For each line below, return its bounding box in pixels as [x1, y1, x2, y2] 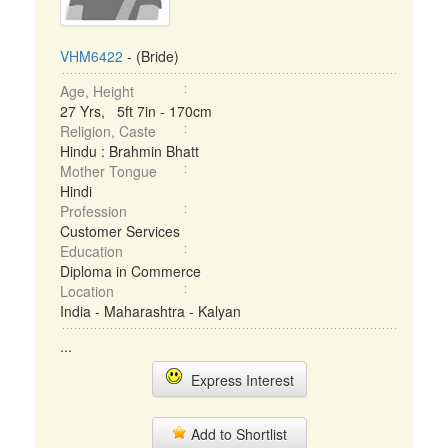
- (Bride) [123, 46, 179, 66]
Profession [60, 201, 127, 221]
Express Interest [182, 370, 294, 390]
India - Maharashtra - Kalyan [60, 301, 241, 321]
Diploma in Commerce [60, 261, 201, 281]
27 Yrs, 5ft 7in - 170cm [60, 101, 212, 121]
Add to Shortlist [187, 424, 287, 444]
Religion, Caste [60, 121, 156, 141]
